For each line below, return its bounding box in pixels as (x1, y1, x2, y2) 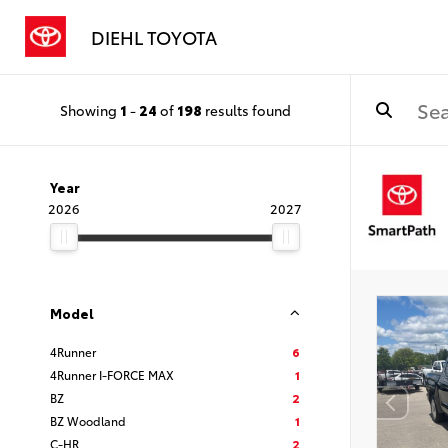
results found (201, 99, 291, 120)
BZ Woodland (50, 412, 126, 429)
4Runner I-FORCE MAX (50, 366, 174, 383)
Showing (59, 99, 120, 120)
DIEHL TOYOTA (91, 24, 217, 50)
